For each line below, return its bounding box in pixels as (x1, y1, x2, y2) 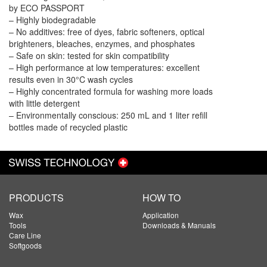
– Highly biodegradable (9, 14, 96, 26)
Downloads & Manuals (142, 220, 216, 230)
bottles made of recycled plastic (9, 121, 128, 133)
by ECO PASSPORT (9, 2, 85, 14)
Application (142, 210, 179, 220)
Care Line (9, 230, 41, 240)
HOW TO (142, 191, 181, 204)
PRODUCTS (9, 191, 64, 204)
